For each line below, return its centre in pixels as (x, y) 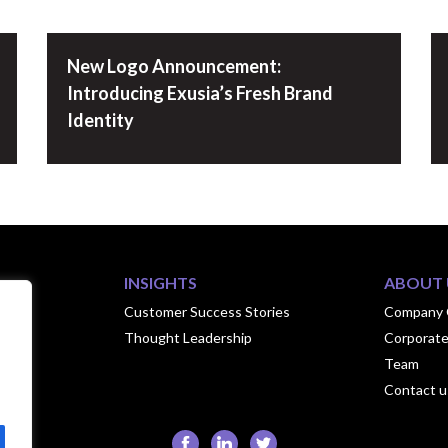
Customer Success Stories (206, 311)
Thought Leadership (187, 337)
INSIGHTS (160, 282)
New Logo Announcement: (174, 65)
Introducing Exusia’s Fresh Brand (200, 92)
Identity (101, 119)
